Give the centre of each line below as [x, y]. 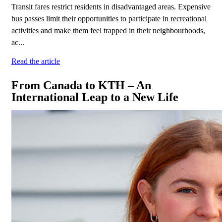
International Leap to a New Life [95, 97]
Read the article [36, 61]
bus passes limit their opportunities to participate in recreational [109, 19]
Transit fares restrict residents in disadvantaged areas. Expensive [111, 7]
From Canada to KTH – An [81, 85]
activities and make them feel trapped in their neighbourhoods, [108, 31]
